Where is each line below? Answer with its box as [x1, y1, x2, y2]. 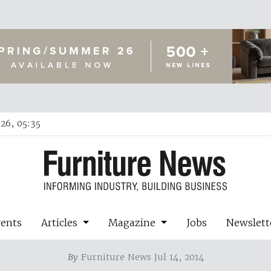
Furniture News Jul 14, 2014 [77, 251, 204, 263]
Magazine [108, 216, 158, 229]
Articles [41, 216, 81, 229]
